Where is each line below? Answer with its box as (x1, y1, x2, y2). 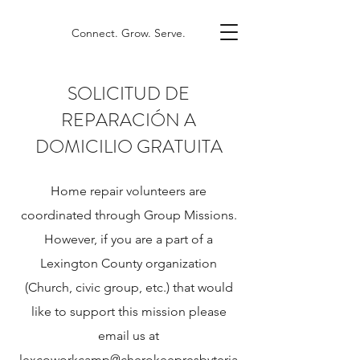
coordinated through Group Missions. (20, 207, 237, 223)
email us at (98, 328, 159, 343)
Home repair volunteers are (51, 183, 207, 198)
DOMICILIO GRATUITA (35, 133, 223, 160)
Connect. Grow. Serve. (72, 26, 186, 40)
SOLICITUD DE (67, 80, 190, 107)
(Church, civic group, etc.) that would (24, 280, 233, 295)
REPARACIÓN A (61, 107, 196, 133)
